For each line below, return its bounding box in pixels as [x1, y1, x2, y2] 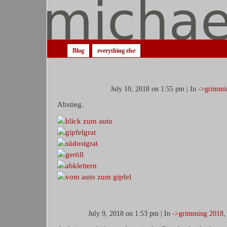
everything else [97, 47, 135, 54]
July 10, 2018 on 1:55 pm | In [110, 85, 198, 93]
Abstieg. [57, 100, 84, 108]
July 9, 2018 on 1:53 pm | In [88, 210, 172, 217]
